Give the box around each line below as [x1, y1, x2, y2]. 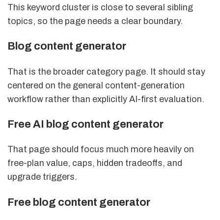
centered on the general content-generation [7, 80, 185, 90]
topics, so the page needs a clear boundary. [7, 16, 183, 26]
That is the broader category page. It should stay [7, 66, 205, 77]
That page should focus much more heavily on [7, 144, 194, 155]
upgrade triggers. [7, 172, 77, 182]
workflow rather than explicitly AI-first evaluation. [7, 94, 204, 104]
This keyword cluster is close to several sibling [7, 2, 193, 12]
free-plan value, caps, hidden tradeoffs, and [7, 158, 182, 168]
